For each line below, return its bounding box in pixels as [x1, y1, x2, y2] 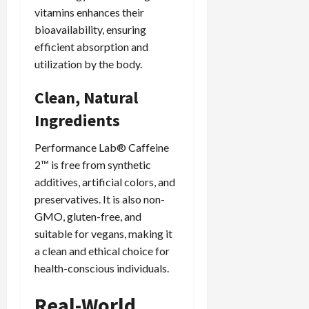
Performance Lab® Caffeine [34, 141, 169, 154]
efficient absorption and [34, 40, 148, 54]
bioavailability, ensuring [34, 23, 146, 37]
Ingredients [34, 110, 120, 132]
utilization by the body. [34, 57, 142, 71]
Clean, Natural [34, 87, 138, 109]
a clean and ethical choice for [34, 244, 170, 258]
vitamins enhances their [34, 6, 144, 19]
